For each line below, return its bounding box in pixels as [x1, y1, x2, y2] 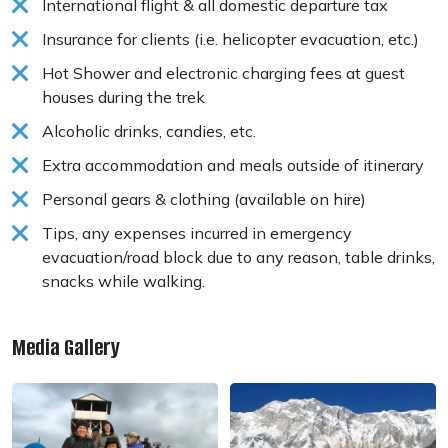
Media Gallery [12, 332, 120, 364]
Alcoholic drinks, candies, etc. [42, 121, 256, 142]
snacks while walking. [42, 271, 209, 292]
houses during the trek [42, 87, 205, 108]
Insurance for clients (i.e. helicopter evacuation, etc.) [42, 29, 419, 50]
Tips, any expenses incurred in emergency [42, 223, 352, 244]
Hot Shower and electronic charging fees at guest [42, 63, 405, 84]
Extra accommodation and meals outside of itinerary [42, 155, 424, 176]
